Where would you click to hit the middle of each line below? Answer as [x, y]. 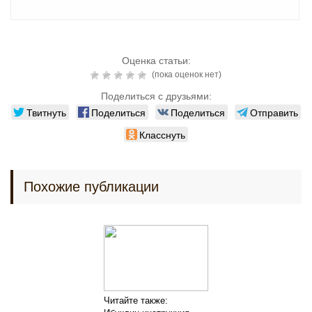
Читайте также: [136, 300]
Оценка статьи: [156, 60]
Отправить [274, 112]
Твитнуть [46, 112]
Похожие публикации [91, 186]
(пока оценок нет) [186, 74]
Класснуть [162, 134]
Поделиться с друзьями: [156, 96]
